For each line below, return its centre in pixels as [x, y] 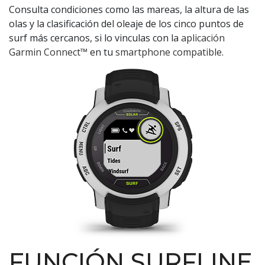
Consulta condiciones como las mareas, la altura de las [129, 9]
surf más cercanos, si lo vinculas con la [95, 38]
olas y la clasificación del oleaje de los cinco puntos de [126, 23]
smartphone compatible [169, 52]
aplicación [203, 38]
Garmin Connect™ [48, 52]
